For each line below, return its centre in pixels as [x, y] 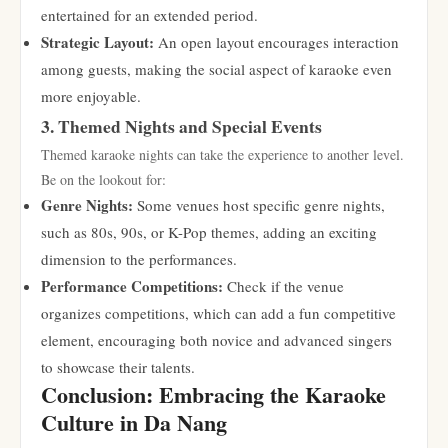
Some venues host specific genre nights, [259, 205]
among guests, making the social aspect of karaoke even [216, 69]
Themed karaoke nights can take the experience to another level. [222, 154]
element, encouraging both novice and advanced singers [216, 340]
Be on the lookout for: [103, 179]
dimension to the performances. [139, 259]
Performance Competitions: [132, 286]
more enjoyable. [91, 96]
